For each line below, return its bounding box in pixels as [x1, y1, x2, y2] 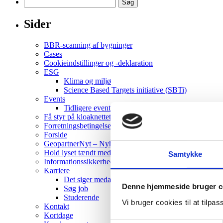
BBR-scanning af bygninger [44, 40, 132, 49]
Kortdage [44, 211, 73, 220]
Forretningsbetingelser [44, 121, 113, 130]
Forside [44, 130, 67, 139]
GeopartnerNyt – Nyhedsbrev [44, 139, 137, 148]
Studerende [64, 193, 99, 202]
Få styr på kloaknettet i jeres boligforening [44, 112, 176, 121]
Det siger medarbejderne [64, 175, 140, 184]
